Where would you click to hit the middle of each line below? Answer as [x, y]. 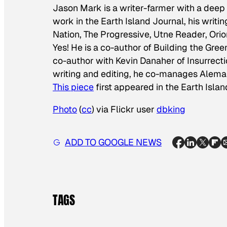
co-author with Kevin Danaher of [120, 61]
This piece [73, 87]
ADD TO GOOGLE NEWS [113, 142]
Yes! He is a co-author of [103, 48]
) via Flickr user [124, 109]
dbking [171, 109]
